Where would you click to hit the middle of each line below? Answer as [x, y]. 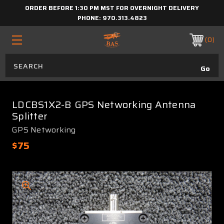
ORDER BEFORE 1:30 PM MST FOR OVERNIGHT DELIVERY [112, 8]
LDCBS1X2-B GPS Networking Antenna [104, 104]
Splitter [30, 116]
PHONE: [90, 18]
